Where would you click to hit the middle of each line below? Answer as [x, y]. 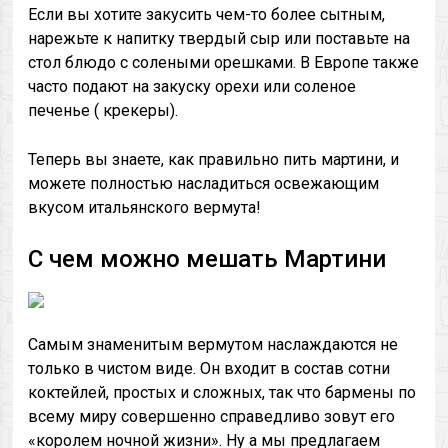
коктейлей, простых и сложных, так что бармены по [222, 392]
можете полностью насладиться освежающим [204, 183]
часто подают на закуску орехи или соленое [192, 86]
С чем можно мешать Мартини [207, 259]
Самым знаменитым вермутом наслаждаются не [213, 344]
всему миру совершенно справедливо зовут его [212, 416]
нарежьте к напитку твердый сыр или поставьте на [219, 38]
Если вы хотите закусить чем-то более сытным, [207, 14]
